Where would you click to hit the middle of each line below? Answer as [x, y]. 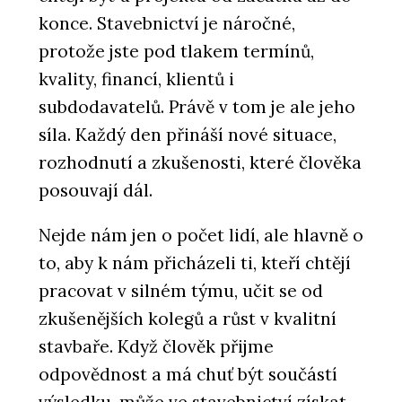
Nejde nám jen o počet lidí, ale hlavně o [201, 235]
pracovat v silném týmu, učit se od [181, 290]
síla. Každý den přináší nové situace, [188, 134]
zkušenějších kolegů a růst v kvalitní [188, 318]
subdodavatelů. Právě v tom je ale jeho [197, 106]
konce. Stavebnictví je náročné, [167, 23]
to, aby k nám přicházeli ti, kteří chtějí [195, 262]
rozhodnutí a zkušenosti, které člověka [200, 162]
